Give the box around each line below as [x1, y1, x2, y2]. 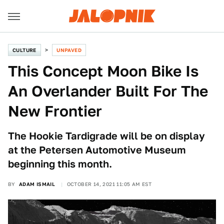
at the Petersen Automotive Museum [8, 144, 186, 156]
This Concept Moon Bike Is [8, 62, 198, 80]
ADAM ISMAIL [18, 181, 55, 187]
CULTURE [12, 47, 36, 53]
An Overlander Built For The [8, 82, 208, 100]
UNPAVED [56, 47, 82, 53]
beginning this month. [8, 158, 112, 170]
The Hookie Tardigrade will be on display [8, 130, 205, 142]
